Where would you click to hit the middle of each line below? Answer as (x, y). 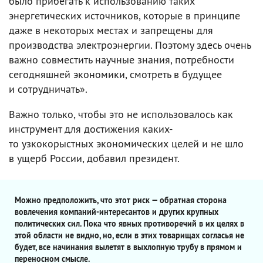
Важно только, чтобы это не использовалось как (121, 114)
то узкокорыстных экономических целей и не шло (126, 143)
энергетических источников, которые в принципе (124, 15)
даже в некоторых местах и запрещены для (111, 30)
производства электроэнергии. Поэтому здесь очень (130, 45)
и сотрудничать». (48, 89)
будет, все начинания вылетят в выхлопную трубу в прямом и (128, 247)
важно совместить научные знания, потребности (122, 59)
